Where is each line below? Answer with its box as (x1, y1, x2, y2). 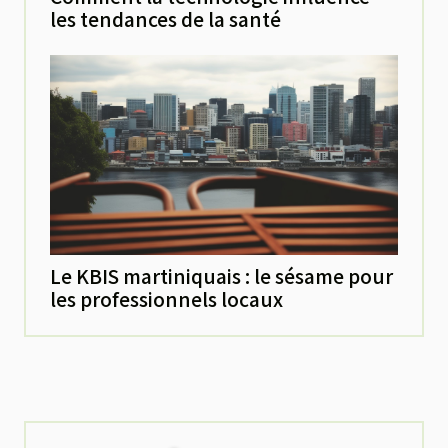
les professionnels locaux (50, 284, 283, 313)
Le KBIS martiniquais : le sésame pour (50, 261, 393, 290)
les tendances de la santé (50, 4, 281, 33)
